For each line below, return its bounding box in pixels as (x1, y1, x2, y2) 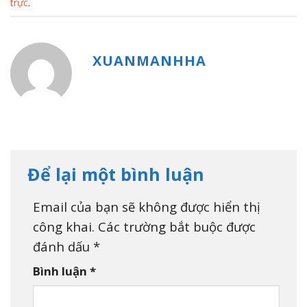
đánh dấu (33, 237, 93, 255)
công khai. (33, 217, 95, 235)
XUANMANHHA (93, 51, 206, 71)
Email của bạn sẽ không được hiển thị (33, 197, 260, 215)
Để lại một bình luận (27, 162, 209, 186)
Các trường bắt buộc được (98, 217, 256, 235)
